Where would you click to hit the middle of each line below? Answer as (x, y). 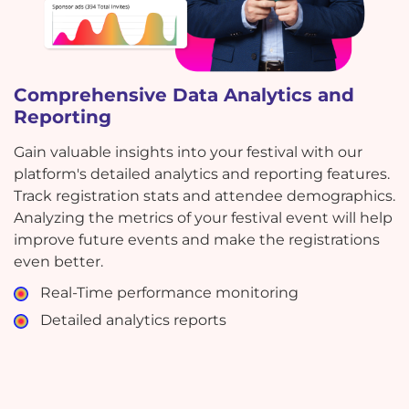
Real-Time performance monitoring (169, 292)
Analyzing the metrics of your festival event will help (203, 217)
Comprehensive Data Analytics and (184, 94)
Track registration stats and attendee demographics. (204, 195)
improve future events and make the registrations (197, 239)
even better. (58, 261)
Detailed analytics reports (133, 320)
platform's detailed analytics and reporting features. (202, 173)
